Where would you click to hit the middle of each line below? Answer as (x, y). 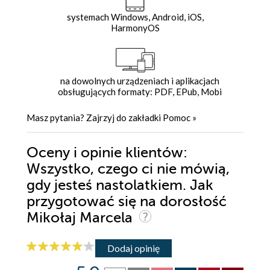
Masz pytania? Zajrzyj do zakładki (95, 118)
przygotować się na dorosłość (127, 202)
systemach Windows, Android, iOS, (135, 17)
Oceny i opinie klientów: (107, 153)
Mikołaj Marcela (81, 218)
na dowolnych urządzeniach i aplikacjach (140, 81)
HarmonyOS (135, 28)
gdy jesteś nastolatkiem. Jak (120, 186)
